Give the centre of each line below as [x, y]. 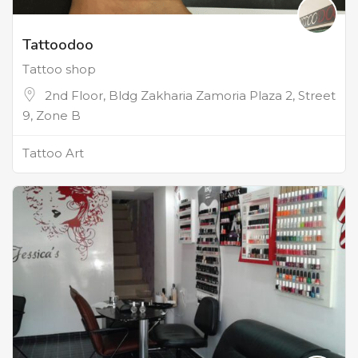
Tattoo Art [53, 153]
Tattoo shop [59, 69]
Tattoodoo [58, 44]
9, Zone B [52, 115]
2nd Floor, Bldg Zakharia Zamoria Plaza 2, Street [190, 95]
